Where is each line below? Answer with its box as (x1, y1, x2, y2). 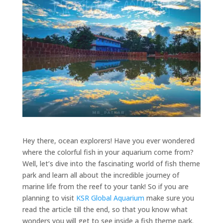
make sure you (144, 193, 194, 203)
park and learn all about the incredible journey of (22, 170, 179, 180)
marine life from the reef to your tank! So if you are (22, 181, 189, 191)
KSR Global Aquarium (76, 193, 144, 203)
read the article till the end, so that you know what (22, 204, 188, 214)
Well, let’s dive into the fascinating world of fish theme (22, 158, 200, 168)
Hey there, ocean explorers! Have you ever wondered (22, 135, 195, 145)
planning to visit (22, 193, 76, 203)
